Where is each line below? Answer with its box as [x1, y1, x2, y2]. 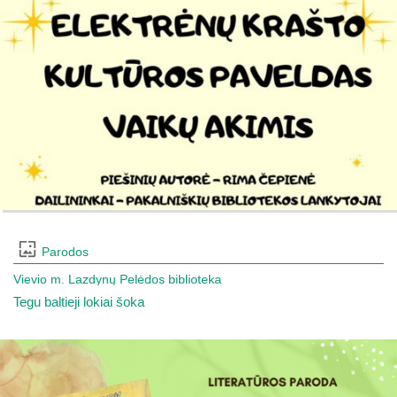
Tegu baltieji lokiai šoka [13, 294, 144, 309]
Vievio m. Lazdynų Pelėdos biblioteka [13, 272, 222, 286]
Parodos [42, 245, 89, 259]
